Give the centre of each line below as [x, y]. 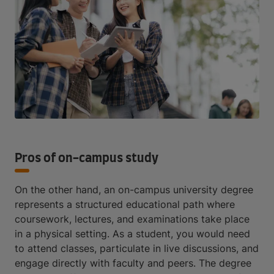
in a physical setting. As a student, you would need [132, 234]
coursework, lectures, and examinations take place [132, 219]
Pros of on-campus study [87, 159]
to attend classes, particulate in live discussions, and [137, 249]
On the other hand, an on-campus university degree [134, 190]
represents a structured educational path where [125, 205]
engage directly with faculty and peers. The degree [133, 263]
